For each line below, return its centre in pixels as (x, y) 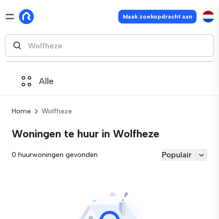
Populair (177, 155)
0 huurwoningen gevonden (55, 155)
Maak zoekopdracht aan (157, 17)
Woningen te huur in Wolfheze (86, 134)
